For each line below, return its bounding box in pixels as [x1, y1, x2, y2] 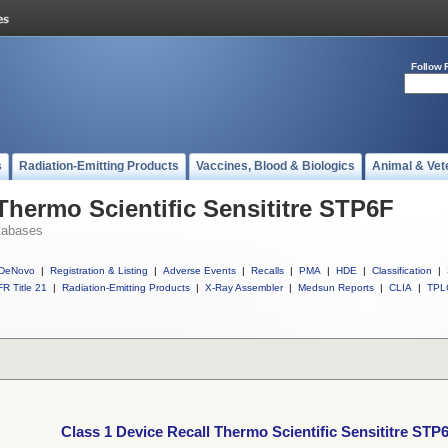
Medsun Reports [298, 282, 374, 293]
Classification [372, 265, 432, 276]
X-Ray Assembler [205, 282, 283, 293]
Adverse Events [163, 265, 236, 276]
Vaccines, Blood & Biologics [196, 159, 355, 173]
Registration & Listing [50, 265, 148, 276]
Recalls [251, 265, 284, 276]
